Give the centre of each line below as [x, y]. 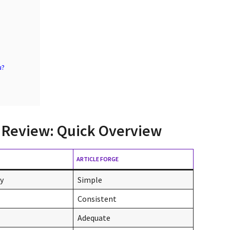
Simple [90, 179]
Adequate [94, 217]
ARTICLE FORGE [98, 159]
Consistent [97, 198]
